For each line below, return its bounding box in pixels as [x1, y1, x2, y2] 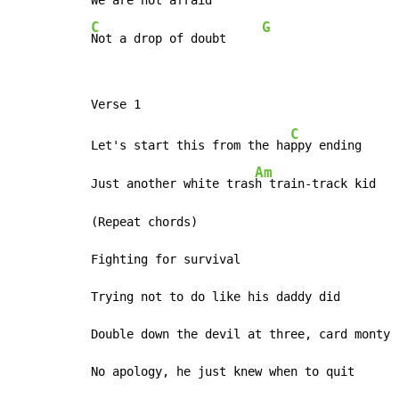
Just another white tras [91, 176, 255, 191]
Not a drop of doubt [91, 31, 262, 46]
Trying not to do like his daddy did [91, 289, 340, 305]
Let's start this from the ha [91, 138, 290, 153]
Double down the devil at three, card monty [91, 327, 390, 342]
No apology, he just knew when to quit [91, 364, 354, 379]
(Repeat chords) [91, 215, 198, 230]
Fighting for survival [91, 252, 240, 267]
